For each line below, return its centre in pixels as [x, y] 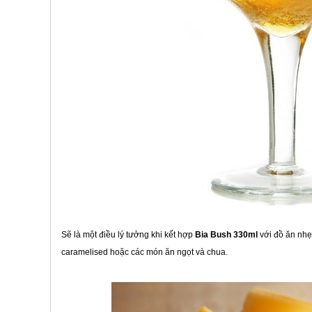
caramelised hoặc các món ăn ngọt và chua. [145, 252]
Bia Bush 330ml [228, 235]
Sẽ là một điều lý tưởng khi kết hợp [128, 235]
